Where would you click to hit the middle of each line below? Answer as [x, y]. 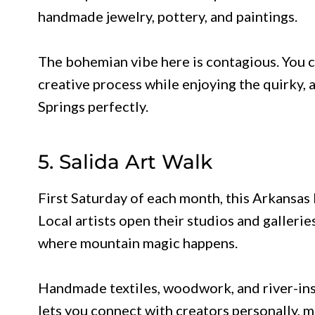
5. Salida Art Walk [125, 161]
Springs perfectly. [93, 106]
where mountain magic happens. [138, 242]
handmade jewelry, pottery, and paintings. [168, 16]
